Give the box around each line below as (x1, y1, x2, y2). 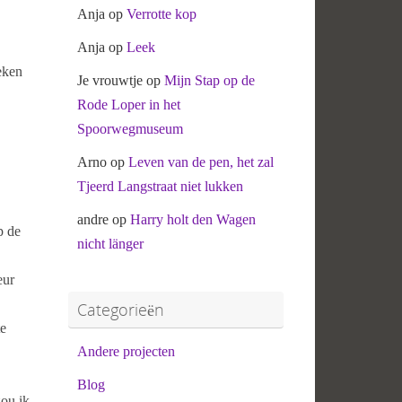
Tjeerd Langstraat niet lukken (77, 178, 243, 194)
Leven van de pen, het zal (128, 153, 274, 170)
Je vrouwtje (77, 72, 143, 88)
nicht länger (77, 235, 144, 251)
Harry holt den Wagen (130, 211, 256, 227)
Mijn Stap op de (164, 72, 255, 88)
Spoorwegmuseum (77, 120, 183, 136)
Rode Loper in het (77, 96, 180, 112)
